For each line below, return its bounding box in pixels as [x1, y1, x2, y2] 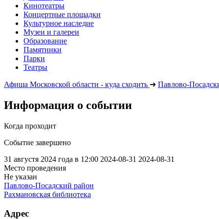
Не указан [4, 172, 37, 181]
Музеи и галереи [23, 28, 79, 36]
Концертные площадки [23, 10, 101, 19]
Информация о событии [4, 98, 132, 111]
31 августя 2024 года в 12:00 [4, 154, 98, 163]
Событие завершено [4, 138, 71, 147]
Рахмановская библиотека [4, 190, 91, 198]
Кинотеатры [23, 1, 65, 10]
